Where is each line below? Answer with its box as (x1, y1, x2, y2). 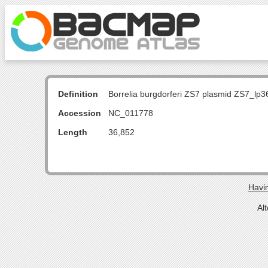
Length (58, 127, 87, 137)
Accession (58, 108, 101, 118)
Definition (58, 89, 98, 99)
